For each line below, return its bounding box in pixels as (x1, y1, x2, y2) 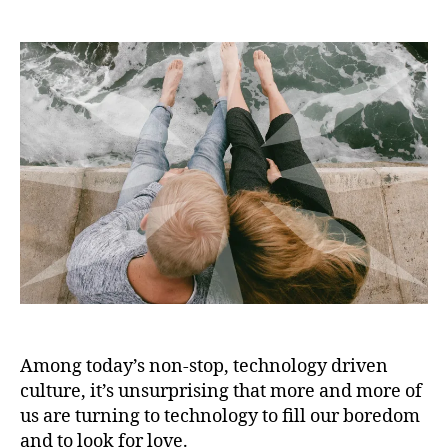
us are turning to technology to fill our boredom (20, 405, 420, 429)
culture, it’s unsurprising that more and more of (20, 380, 422, 404)
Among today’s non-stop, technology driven (20, 355, 388, 379)
